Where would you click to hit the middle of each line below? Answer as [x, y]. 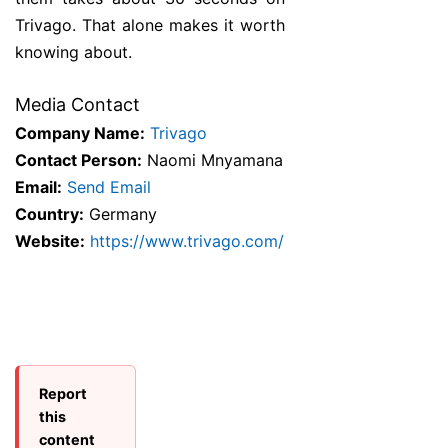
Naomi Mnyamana [212, 160]
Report [63, 394]
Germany [120, 214]
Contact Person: [78, 160]
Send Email [109, 187]
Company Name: [80, 133]
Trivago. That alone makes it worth [150, 25]
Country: [49, 214]
